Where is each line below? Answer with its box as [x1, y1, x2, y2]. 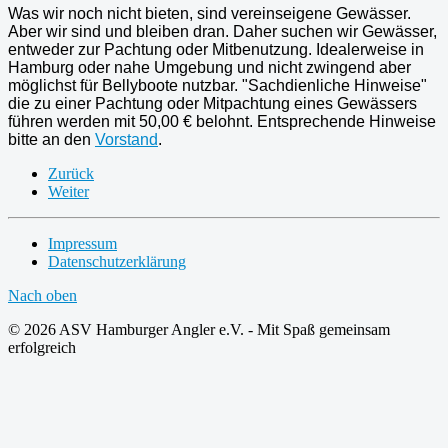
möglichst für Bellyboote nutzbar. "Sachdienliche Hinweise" [8, 76, 427, 94]
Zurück [48, 164, 94, 182]
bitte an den [8, 130, 95, 148]
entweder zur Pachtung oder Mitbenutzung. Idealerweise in [8, 40, 424, 58]
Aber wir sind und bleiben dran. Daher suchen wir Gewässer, [8, 22, 437, 40]
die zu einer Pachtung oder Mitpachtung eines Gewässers [8, 94, 417, 112]
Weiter [48, 182, 89, 200]
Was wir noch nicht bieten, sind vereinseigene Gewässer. [8, 4, 411, 22]
